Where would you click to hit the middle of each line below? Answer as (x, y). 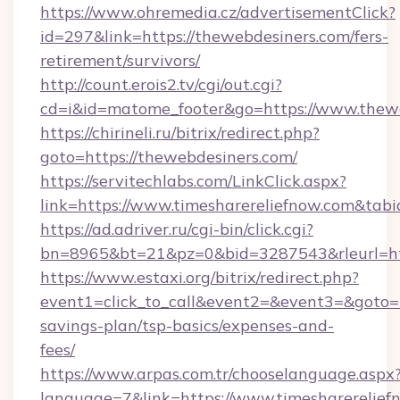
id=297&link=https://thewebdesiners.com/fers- (214, 36)
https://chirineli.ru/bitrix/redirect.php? (180, 133)
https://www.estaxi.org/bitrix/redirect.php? (200, 277)
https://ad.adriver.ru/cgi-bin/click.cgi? (177, 229)
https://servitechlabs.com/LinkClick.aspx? (193, 181)
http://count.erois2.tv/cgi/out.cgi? (161, 84)
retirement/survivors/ (120, 60)
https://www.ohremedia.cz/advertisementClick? (218, 12)
